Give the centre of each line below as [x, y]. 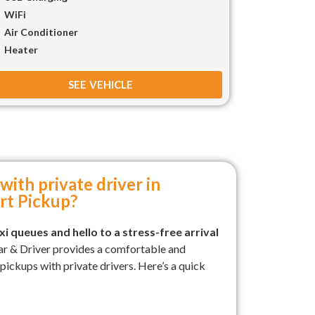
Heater [21, 49]
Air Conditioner [41, 32]
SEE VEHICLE [100, 84]
